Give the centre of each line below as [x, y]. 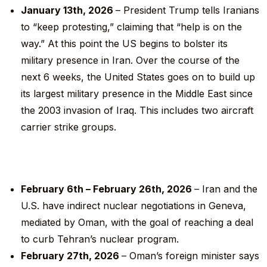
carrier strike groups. [69, 127]
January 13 [47, 10]
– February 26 [119, 189]
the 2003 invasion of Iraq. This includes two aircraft [137, 111]
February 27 [50, 256]
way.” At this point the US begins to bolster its [125, 44]
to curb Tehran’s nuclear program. [100, 239]
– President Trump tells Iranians [188, 10]
